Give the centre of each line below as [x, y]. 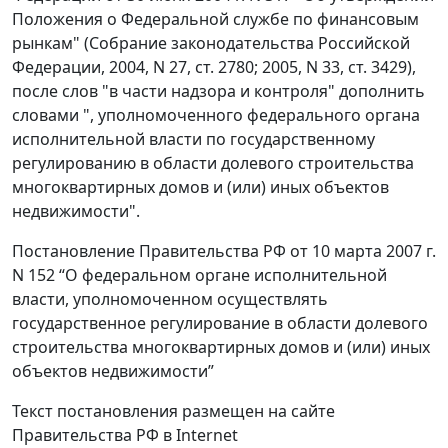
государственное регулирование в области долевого [220, 323]
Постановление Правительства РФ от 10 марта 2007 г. [224, 251]
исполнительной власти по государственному [193, 139]
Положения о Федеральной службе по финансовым [215, 19]
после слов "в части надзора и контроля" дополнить [218, 91]
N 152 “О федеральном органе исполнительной [199, 275]
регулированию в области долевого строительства [213, 163]
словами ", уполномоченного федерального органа [216, 115]
